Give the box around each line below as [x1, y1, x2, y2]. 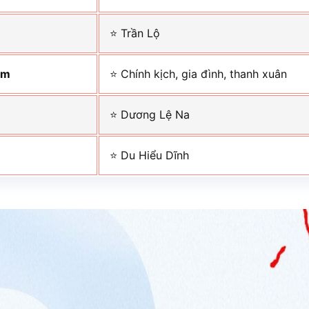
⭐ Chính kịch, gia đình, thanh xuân [110, 67, 288, 81]
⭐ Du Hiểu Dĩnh [110, 148, 190, 163]
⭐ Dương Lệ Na [110, 108, 190, 122]
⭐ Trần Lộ [110, 26, 161, 41]
